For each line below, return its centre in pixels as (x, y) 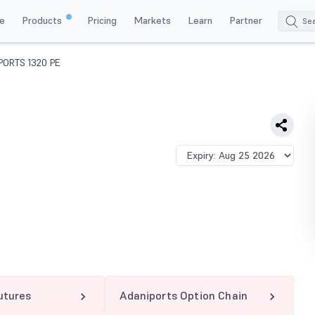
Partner (245, 20)
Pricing (102, 20)
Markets (152, 20)
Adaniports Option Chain (184, 295)
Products (43, 20)
